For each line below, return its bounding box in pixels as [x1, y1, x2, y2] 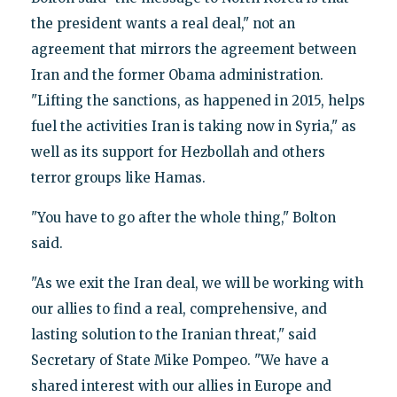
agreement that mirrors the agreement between [30, 40, 356, 58]
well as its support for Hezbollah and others [30, 143, 325, 160]
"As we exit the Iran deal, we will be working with [30, 274, 363, 292]
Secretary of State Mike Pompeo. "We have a [30, 351, 329, 369]
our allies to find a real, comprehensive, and [30, 300, 327, 317]
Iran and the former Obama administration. [30, 66, 323, 83]
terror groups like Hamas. [30, 168, 206, 186]
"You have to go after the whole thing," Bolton [30, 208, 336, 226]
